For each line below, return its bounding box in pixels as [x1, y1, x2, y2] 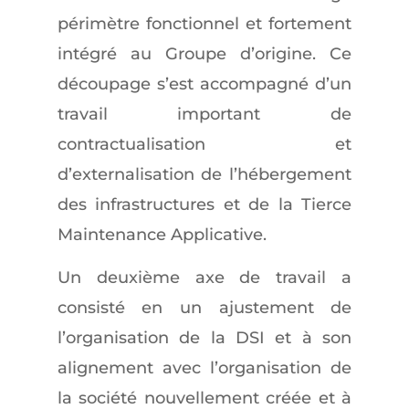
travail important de [57, 104, 352, 124]
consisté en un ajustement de [57, 298, 352, 318]
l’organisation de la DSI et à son [57, 328, 352, 348]
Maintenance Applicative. [57, 225, 267, 245]
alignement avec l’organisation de [57, 358, 352, 378]
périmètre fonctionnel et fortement [57, 14, 352, 34]
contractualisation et [57, 134, 352, 154]
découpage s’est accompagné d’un [57, 74, 352, 94]
